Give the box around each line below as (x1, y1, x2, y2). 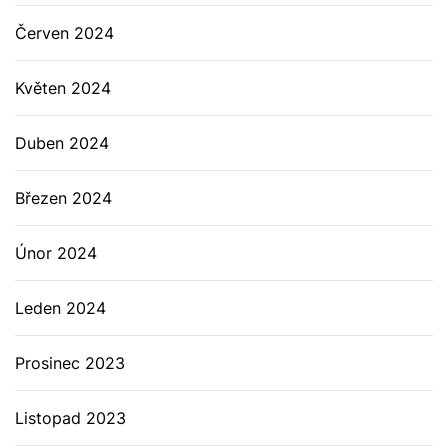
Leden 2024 (15, 298, 106, 318)
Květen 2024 (15, 78, 111, 98)
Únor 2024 (15, 243, 97, 263)
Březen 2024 (15, 188, 112, 208)
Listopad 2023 (15, 408, 126, 428)
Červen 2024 (15, 23, 114, 43)
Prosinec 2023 (15, 353, 125, 373)
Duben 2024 (15, 133, 109, 153)
